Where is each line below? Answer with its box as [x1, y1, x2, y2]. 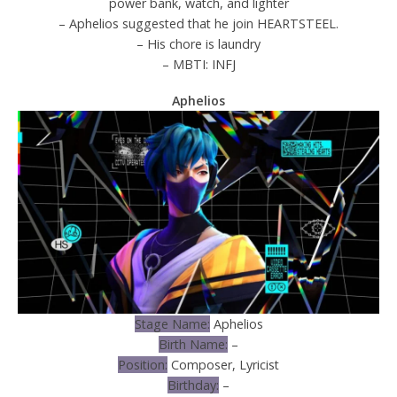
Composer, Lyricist [167, 355, 279, 373]
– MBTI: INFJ [161, 55, 236, 73]
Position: [118, 355, 167, 373]
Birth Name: [159, 335, 228, 353]
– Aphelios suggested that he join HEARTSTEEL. [58, 14, 339, 32]
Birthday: [167, 376, 219, 393]
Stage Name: [134, 315, 210, 332]
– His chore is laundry [136, 35, 261, 52]
